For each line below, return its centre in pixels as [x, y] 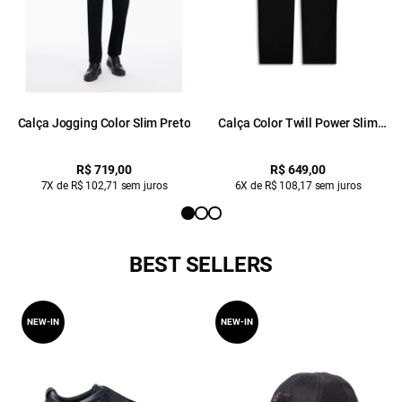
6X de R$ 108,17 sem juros [298, 186]
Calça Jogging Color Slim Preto [104, 123]
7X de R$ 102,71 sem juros [104, 186]
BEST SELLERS [201, 265]
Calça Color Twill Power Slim [298, 123]
